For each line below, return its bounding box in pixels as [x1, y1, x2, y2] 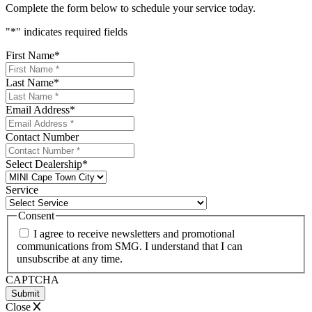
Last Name [6, 77, 54, 89]
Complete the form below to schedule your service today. [6, 2, 256, 15]
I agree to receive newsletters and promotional [33, 227, 235, 240]
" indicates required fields [16, 26, 127, 38]
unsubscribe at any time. [17, 252, 123, 265]
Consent [18, 210, 54, 222]
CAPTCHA [6, 273, 59, 286]
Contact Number [6, 131, 79, 143]
